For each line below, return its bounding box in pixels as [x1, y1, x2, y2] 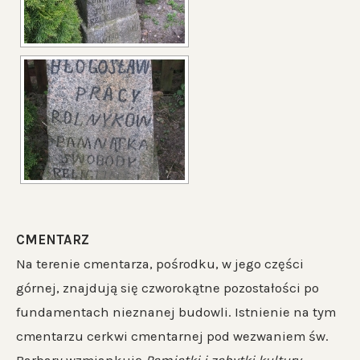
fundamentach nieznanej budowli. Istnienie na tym [16, 304, 336, 320]
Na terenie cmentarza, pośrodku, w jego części [16, 256, 304, 272]
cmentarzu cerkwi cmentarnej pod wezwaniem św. [16, 328, 329, 344]
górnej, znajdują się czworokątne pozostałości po [16, 280, 319, 296]
